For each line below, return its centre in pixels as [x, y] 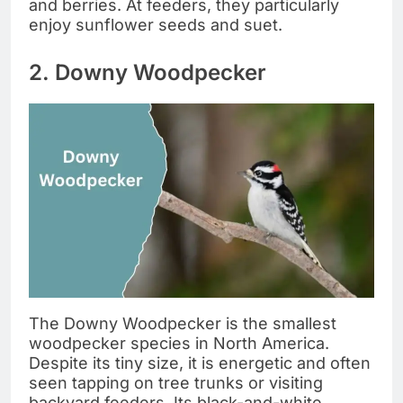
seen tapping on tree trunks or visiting [176, 383]
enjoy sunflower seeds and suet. [156, 25]
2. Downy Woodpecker [148, 73]
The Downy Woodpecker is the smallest [183, 324]
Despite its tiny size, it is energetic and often [200, 363]
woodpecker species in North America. [179, 344]
